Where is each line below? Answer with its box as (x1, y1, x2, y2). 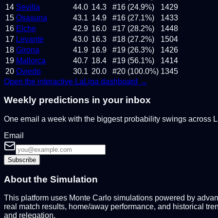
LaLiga (75, 77, 99, 86)
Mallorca (16, 56, 46, 65)
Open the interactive (4, 77, 75, 86)
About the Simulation (4, 174, 98, 184)
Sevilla (16, 2, 40, 11)
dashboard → (99, 77, 147, 86)
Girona (16, 45, 39, 54)
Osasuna (16, 13, 47, 22)
